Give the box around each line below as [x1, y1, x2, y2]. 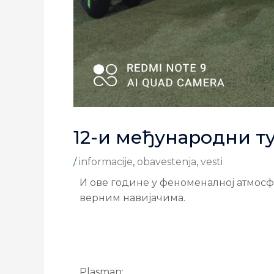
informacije [79, 156, 133, 168]
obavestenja [137, 156, 196, 168]
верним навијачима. [80, 192, 185, 204]
